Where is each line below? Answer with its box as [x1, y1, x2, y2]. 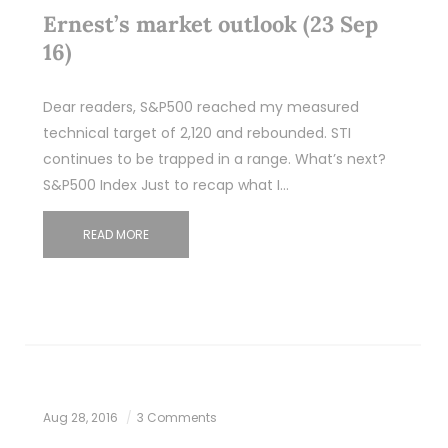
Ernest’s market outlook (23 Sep [42, 9, 378, 38]
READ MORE [82, 225, 149, 243]
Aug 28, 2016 [42, 408, 121, 426]
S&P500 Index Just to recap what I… [42, 174, 289, 195]
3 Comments [136, 408, 217, 426]
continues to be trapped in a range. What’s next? [42, 148, 394, 169]
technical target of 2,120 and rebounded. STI [42, 122, 351, 143]
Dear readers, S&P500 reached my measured [42, 96, 359, 117]
